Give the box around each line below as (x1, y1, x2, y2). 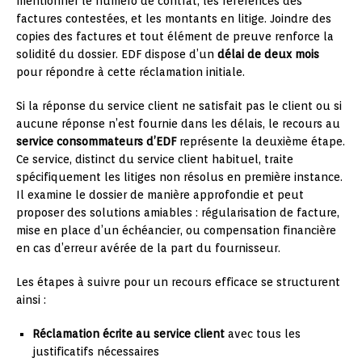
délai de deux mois (217, 48, 319, 61)
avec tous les (225, 327, 301, 341)
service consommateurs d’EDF (16, 135, 176, 149)
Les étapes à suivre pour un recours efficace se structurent (16, 276, 340, 289)
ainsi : (16, 293, 46, 307)
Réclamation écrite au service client (32, 327, 225, 341)
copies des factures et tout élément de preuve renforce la (16, 30, 334, 44)
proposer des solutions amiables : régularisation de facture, (16, 206, 339, 220)
